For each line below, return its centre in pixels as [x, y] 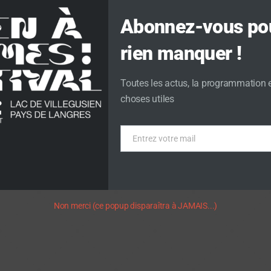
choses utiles [147, 99]
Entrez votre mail [164, 138]
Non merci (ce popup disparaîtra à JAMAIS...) [135, 205]
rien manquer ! [181, 53]
